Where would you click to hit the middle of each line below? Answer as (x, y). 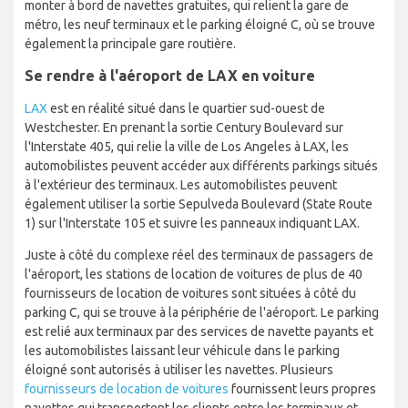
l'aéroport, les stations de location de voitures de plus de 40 (194, 275)
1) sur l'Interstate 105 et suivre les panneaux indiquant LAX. (192, 224)
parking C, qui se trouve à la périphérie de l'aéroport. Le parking (202, 313)
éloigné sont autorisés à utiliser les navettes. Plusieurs (179, 370)
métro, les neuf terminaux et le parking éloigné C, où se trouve (200, 25)
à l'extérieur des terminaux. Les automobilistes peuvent (181, 185)
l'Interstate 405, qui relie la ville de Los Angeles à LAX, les (187, 147)
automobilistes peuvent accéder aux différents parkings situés (201, 166)
